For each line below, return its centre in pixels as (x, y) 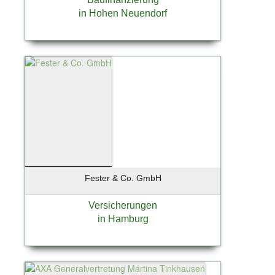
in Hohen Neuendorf (123, 13)
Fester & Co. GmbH (123, 178)
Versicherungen (123, 205)
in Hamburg (123, 219)
